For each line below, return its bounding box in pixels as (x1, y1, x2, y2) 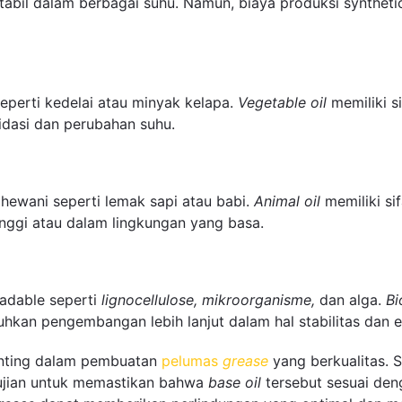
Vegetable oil (238, 92, 327, 111)
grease (223, 351, 268, 370)
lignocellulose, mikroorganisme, (101, 291, 315, 310)
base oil (208, 372, 261, 391)
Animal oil (254, 192, 320, 211)
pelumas (162, 351, 223, 370)
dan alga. (315, 291, 386, 310)
